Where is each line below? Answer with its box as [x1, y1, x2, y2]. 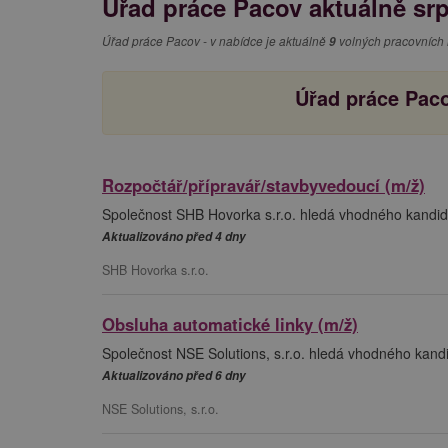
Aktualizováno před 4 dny [102, 227, 246, 245]
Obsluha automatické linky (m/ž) [102, 311, 358, 336]
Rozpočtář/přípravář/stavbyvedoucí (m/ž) [102, 172, 425, 197]
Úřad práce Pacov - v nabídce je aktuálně [102, 32, 329, 49]
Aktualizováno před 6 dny [102, 366, 246, 384]
